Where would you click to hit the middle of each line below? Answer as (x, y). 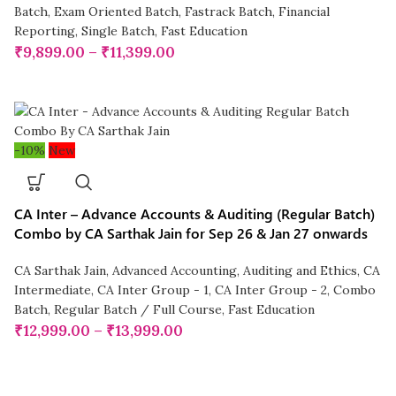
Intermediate (53, 290)
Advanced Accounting (175, 271)
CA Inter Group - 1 (153, 290)
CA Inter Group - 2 (271, 290)
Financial (305, 12)
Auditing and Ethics (301, 271)
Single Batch (118, 31)
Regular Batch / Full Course (138, 310)
